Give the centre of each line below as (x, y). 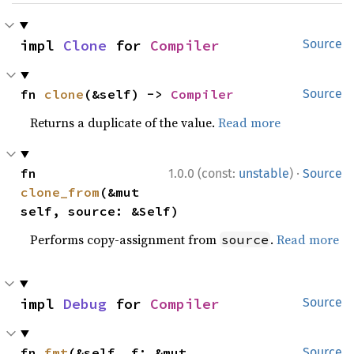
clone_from (60, 192)
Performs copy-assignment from (125, 239)
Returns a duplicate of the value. (124, 122)
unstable (264, 173)
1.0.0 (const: (203, 173)
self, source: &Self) (100, 211)
